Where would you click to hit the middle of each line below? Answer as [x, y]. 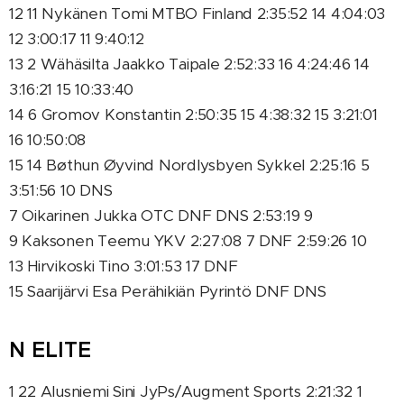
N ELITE [50, 350]
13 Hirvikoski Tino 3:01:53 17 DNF [124, 266]
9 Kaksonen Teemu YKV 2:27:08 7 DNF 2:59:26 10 [188, 241]
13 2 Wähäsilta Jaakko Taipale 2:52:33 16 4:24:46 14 [189, 64]
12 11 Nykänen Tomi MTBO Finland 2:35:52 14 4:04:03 [197, 14]
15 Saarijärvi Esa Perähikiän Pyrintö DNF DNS [168, 291]
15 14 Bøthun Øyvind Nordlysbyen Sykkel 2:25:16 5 [189, 165]
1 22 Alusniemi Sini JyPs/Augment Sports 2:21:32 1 [186, 391]
